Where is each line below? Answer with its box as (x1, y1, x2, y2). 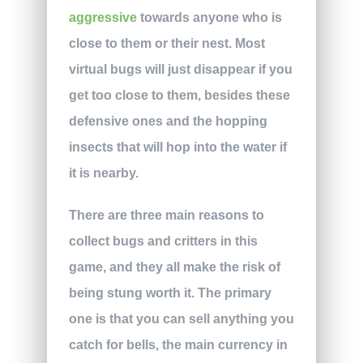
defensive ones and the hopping (68, 113, 267, 128)
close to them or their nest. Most (68, 36, 265, 50)
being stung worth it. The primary (68, 285, 271, 300)
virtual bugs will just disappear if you (68, 62, 293, 76)
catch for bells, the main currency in (68, 337, 288, 352)
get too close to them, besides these (68, 88, 290, 102)
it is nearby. (68, 165, 139, 180)
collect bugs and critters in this (68, 233, 258, 248)
